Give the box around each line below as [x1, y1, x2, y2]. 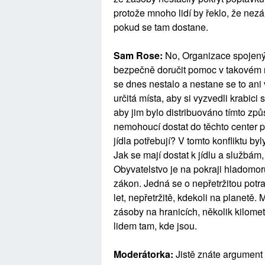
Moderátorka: [114, 247, 176, 261]
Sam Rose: [114, 49, 165, 62]
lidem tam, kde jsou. [114, 219, 197, 232]
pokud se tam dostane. [114, 20, 208, 34]
